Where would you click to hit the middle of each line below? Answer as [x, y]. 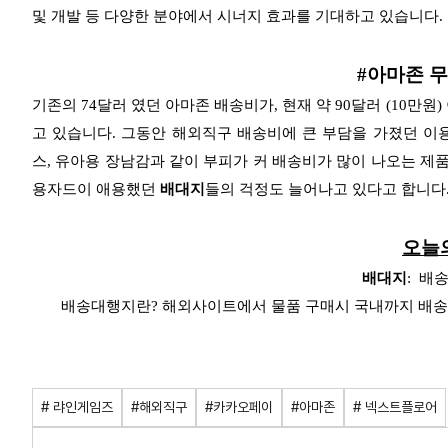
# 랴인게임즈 [77, 406]
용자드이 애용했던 [94, 188]
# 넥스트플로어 [395, 406]
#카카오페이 [239, 406]
